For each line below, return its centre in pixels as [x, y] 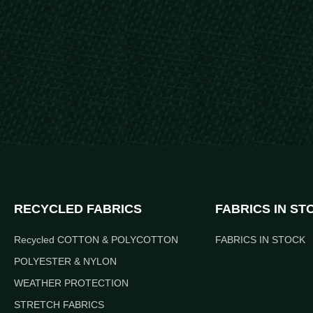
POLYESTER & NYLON [65, 261]
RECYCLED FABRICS [78, 209]
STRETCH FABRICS [59, 305]
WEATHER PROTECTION [71, 283]
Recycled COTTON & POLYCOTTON [96, 240]
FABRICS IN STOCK [260, 240]
